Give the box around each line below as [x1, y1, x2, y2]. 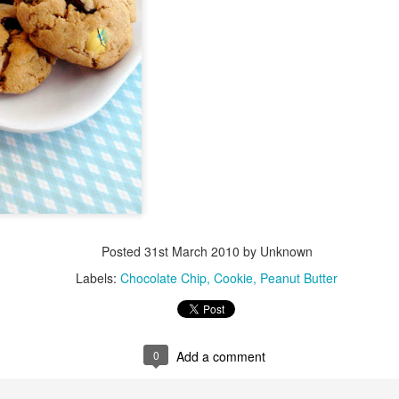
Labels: [76, 269, 120, 287]
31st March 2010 [143, 242, 240, 260]
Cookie [214, 269, 253, 287]
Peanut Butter [260, 269, 338, 287]
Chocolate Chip [120, 269, 207, 287]
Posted [101, 242, 144, 260]
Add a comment [176, 347, 265, 365]
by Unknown [239, 242, 313, 260]
